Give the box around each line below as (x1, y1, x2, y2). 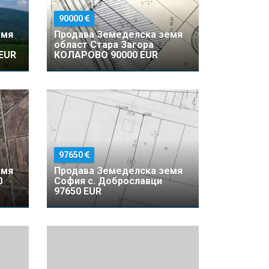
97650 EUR (54, 186, 102, 197)
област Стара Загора (54, 39, 154, 50)
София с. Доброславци (54, 175, 163, 187)
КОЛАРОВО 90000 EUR (54, 49, 159, 61)
